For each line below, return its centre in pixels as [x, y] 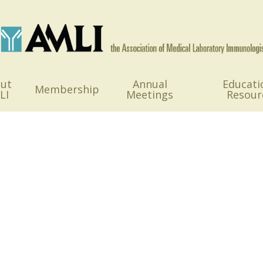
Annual [150, 84]
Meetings [150, 95]
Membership [67, 89]
